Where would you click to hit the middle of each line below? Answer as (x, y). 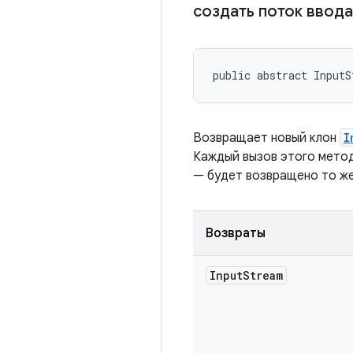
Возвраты (236, 233)
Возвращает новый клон (266, 138)
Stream (263, 275)
